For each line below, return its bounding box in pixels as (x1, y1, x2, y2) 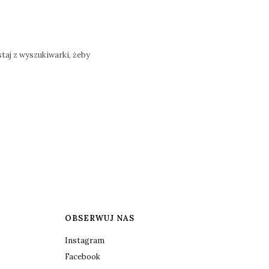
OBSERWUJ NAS (65, 213, 135, 224)
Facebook (65, 252, 101, 262)
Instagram (65, 235, 105, 246)
